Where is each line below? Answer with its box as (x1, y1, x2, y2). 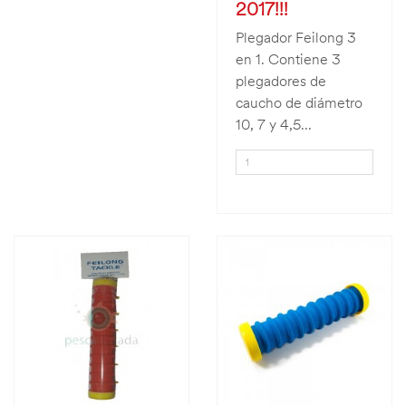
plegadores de (236, 72, 326, 90)
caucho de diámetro (236, 93, 362, 111)
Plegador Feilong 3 (236, 28, 356, 46)
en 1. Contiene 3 (236, 50, 341, 68)
